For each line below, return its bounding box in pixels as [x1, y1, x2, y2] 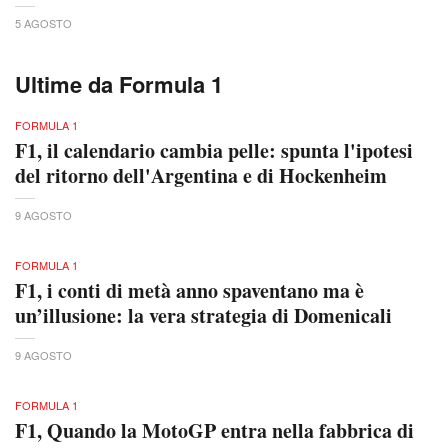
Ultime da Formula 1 [15, 67, 223, 100]
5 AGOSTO [15, 14, 72, 31]
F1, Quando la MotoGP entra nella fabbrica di [15, 415, 414, 445]
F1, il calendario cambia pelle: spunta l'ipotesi [15, 135, 413, 165]
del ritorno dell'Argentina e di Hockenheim [15, 160, 387, 190]
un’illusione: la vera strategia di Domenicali [15, 300, 392, 330]
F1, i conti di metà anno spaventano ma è [15, 275, 364, 305]
